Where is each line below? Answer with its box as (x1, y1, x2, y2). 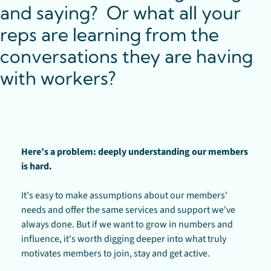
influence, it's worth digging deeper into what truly (21, 232, 226, 246)
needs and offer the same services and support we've (21, 203, 235, 217)
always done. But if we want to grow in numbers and (21, 218, 233, 231)
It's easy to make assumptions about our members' (21, 189, 227, 202)
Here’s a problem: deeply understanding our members (21, 145, 248, 158)
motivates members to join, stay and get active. (21, 247, 210, 260)
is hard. (21, 160, 54, 173)
